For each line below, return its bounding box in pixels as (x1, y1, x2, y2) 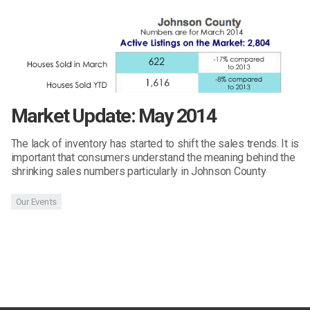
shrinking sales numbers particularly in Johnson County (10, 165, 266, 179)
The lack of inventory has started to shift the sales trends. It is (10, 137, 300, 151)
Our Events (15, 196, 57, 207)
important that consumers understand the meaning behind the (10, 151, 295, 165)
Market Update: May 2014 (10, 104, 216, 128)
